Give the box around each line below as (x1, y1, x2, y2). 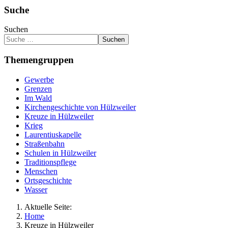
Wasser (24, 185, 47, 194)
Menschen (24, 166, 58, 176)
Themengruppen (4, 54, 74, 66)
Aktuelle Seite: (24, 202, 76, 211)
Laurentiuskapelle (24, 130, 81, 139)
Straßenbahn (24, 139, 65, 148)
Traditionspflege (24, 157, 76, 166)
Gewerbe (24, 75, 54, 84)
